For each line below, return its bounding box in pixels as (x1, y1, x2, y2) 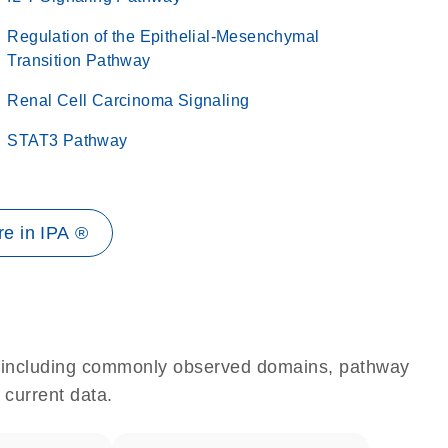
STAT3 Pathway (7, 132, 128, 149)
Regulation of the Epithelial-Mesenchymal (7, 28, 320, 45)
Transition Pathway (7, 52, 151, 69)
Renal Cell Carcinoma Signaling (7, 92, 250, 109)
